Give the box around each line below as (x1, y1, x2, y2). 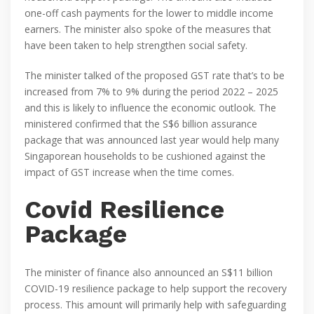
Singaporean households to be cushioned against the (25, 149, 266, 163)
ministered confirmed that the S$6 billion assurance (25, 117, 257, 130)
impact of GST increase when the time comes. (25, 165, 234, 179)
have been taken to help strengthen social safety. (25, 39, 247, 52)
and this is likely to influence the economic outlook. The (25, 101, 276, 114)
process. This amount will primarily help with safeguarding (25, 298, 286, 311)
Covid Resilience (25, 195, 224, 224)
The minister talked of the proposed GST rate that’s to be (25, 69, 285, 82)
